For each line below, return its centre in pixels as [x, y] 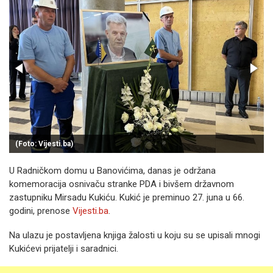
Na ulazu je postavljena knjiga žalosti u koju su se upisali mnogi [135, 235]
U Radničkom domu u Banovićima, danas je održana [112, 171]
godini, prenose [41, 211]
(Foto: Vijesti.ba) [44, 144]
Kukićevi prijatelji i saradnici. [64, 249]
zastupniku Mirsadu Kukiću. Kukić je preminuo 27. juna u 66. [127, 197]
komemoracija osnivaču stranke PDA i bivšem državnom [122, 184]
